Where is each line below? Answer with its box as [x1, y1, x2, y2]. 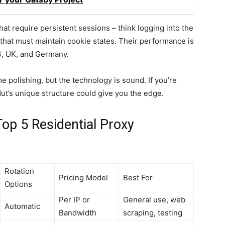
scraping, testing [123, 208, 182, 218]
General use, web [123, 195, 185, 205]
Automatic [5, 201, 40, 211]
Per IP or [59, 195, 90, 205]
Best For [123, 173, 153, 183]
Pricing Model [59, 173, 108, 183]
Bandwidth [59, 208, 96, 218]
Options [5, 179, 32, 189]
